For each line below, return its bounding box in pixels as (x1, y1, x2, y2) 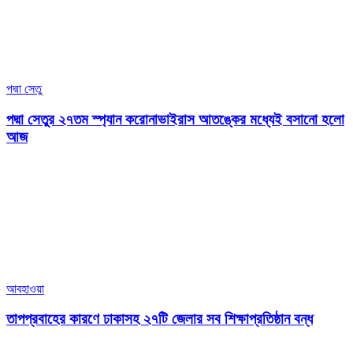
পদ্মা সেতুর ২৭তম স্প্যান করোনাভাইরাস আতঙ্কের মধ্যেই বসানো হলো (6, 111, 344, 128)
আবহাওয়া (6, 281, 44, 295)
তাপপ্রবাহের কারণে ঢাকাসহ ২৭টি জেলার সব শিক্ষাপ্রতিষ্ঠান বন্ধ (6, 310, 313, 328)
